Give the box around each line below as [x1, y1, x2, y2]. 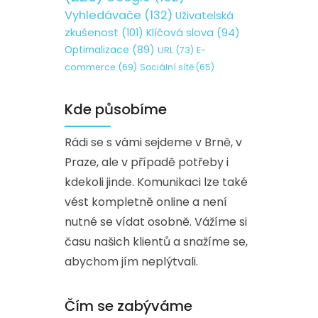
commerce [65, 61, 116, 73]
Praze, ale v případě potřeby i [65, 154, 229, 170]
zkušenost [65, 25, 119, 40]
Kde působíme [65, 99, 167, 119]
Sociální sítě [140, 61, 194, 73]
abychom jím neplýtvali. [65, 253, 198, 270]
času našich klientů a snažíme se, [65, 234, 248, 250]
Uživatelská [175, 8, 234, 23]
